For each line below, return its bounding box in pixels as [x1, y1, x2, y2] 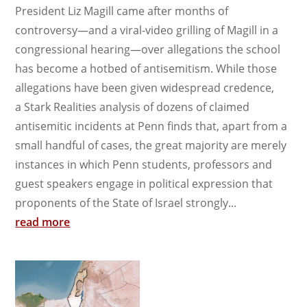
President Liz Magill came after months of [15, 3, 229, 19]
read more [15, 214, 71, 230]
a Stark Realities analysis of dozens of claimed [15, 99, 250, 115]
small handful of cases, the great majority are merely [15, 138, 287, 153]
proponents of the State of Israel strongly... [15, 195, 237, 211]
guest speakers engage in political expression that [15, 176, 273, 192]
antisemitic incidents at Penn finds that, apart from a [15, 119, 288, 134]
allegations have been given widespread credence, [15, 80, 275, 96]
